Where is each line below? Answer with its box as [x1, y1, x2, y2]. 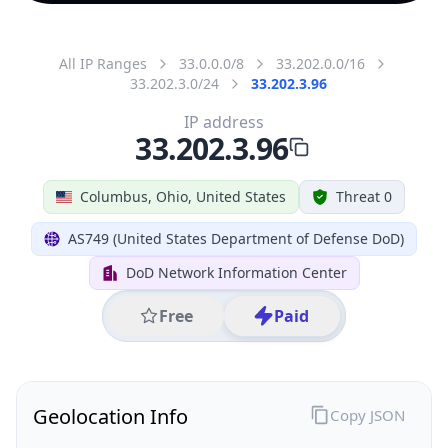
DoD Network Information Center [125, 262, 347, 282]
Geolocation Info [33, 402, 188, 430]
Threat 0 [336, 186, 392, 206]
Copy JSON [329, 404, 405, 425]
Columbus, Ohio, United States [80, 186, 286, 206]
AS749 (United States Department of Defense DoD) [68, 228, 404, 248]
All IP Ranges [59, 53, 147, 73]
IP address [184, 110, 264, 133]
